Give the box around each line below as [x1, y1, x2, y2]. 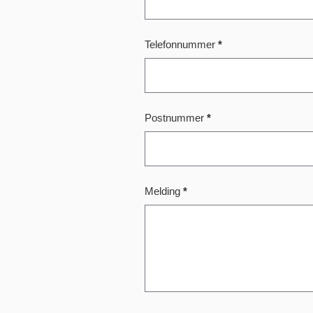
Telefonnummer [145, 50, 218, 62]
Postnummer [145, 123, 207, 136]
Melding [145, 196, 183, 209]
